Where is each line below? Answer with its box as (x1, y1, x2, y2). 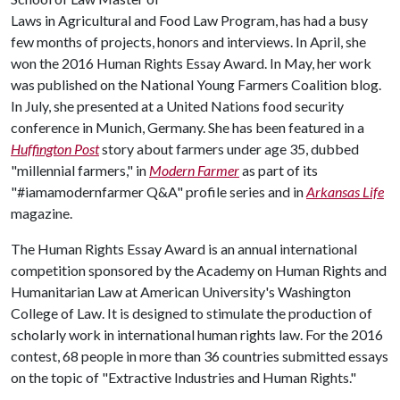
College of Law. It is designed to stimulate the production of (11, 304, 372, 321)
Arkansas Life (306, 183, 384, 200)
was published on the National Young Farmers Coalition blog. (11, 76, 381, 93)
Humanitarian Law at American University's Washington (11, 283, 351, 300)
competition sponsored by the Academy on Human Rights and (11, 262, 387, 279)
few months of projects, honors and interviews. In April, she (11, 33, 366, 50)
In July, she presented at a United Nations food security (11, 97, 344, 114)
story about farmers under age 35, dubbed (102, 140, 359, 157)
